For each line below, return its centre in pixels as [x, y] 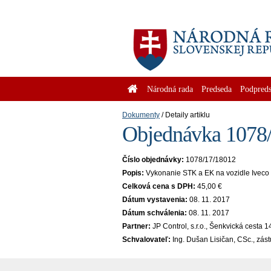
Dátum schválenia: [155, 213]
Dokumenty [141, 115]
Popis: [133, 173]
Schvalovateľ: [146, 240]
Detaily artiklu [188, 115]
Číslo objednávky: [153, 160]
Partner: [136, 226]
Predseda [217, 89]
